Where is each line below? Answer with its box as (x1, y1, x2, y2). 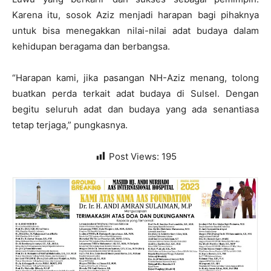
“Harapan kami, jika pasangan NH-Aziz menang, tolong (12, 72, 259, 83)
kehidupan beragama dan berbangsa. (12, 41, 170, 52)
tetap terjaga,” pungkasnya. (12, 119, 128, 131)
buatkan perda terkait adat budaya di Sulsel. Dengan (12, 88, 259, 99)
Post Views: (109, 151, 159, 162)
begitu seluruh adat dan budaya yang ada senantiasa (12, 103, 259, 115)
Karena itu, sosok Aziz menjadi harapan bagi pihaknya (12, 9, 259, 21)
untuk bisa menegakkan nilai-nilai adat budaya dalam (12, 25, 259, 36)
